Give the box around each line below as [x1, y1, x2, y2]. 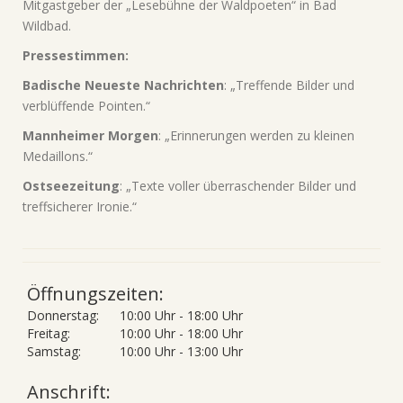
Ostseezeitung [22, 177, 120, 194]
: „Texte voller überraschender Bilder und [120, 177, 356, 194]
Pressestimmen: [22, 47, 132, 64]
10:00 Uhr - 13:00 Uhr [120, 343, 243, 360]
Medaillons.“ [22, 148, 93, 165]
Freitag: [27, 325, 70, 342]
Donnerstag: [27, 307, 99, 324]
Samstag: [27, 343, 81, 360]
